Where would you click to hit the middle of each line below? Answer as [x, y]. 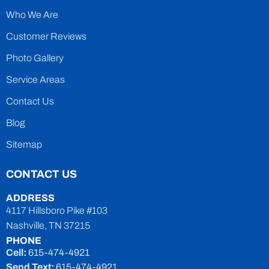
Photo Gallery [35, 58]
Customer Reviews [46, 37]
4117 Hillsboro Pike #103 [57, 211]
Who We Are [32, 15]
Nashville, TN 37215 [48, 226]
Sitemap [24, 145]
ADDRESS [30, 198]
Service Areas [35, 80]
